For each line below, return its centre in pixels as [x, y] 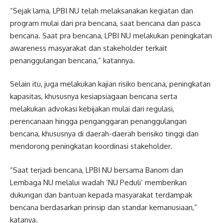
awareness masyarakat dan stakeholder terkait [89, 48]
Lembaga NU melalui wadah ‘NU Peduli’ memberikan [98, 182]
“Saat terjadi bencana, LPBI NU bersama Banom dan [97, 170]
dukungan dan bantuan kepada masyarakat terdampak [101, 195]
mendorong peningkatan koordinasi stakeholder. [91, 146]
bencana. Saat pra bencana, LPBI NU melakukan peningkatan [111, 35]
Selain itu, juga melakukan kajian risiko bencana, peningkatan [110, 84]
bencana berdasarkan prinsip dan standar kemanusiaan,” [104, 207]
